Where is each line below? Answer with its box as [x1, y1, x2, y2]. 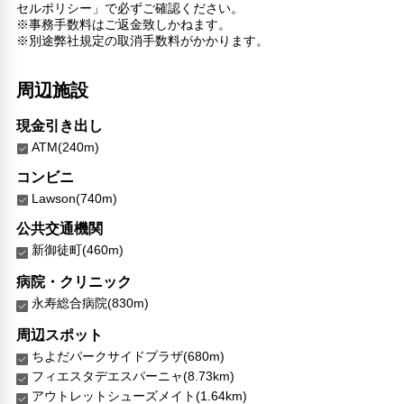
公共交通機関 [16, 220, 104, 236]
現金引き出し [16, 117, 104, 133]
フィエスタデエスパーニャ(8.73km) [32, 368, 235, 383]
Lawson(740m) [32, 190, 118, 206]
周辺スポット [16, 326, 104, 343]
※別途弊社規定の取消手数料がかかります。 [16, 32, 270, 48]
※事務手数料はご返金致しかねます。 [16, 16, 232, 32]
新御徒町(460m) [32, 242, 124, 257]
